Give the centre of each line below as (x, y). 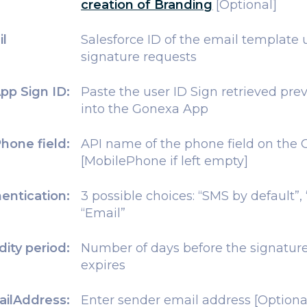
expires (103, 266)
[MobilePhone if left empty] (165, 161)
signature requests (139, 57)
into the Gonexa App (145, 109)
